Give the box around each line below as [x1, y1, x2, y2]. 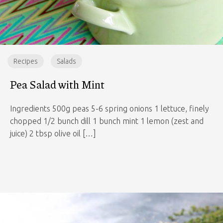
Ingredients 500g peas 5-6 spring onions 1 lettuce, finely [10, 104, 209, 113]
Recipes [13, 57, 38, 65]
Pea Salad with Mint [10, 77, 105, 92]
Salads [57, 57, 76, 65]
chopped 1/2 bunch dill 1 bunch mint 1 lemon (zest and [10, 116, 204, 125]
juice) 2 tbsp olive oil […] [10, 129, 96, 138]
